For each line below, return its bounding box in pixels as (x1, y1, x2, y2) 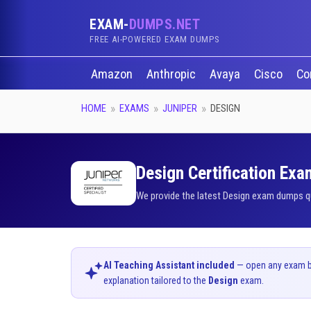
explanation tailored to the (103, 275, 208, 286)
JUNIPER (162, 102, 197, 115)
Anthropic (146, 67, 199, 82)
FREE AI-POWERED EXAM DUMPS (90, 34, 220, 44)
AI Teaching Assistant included (103, 260, 235, 271)
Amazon (90, 67, 135, 82)
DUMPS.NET (128, 16, 200, 33)
